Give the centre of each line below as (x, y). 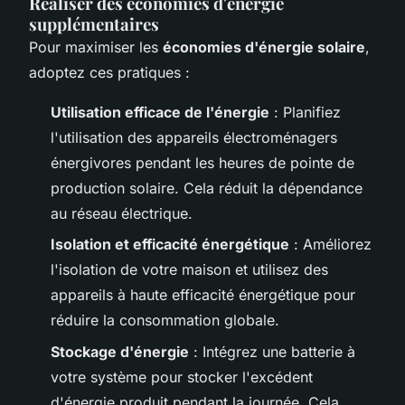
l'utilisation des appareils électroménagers (194, 137)
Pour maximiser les (96, 47)
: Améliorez (330, 245)
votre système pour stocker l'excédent (182, 377)
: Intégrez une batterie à (272, 351)
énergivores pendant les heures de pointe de (202, 162)
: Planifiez (305, 112)
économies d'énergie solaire (264, 47)
